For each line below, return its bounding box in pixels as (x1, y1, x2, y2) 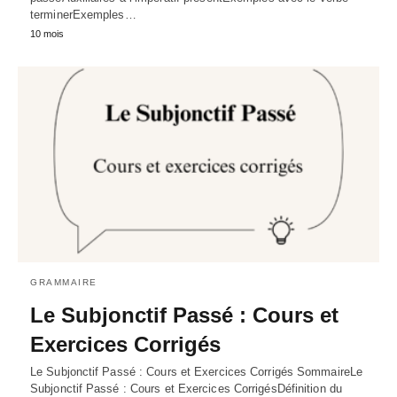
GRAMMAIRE (30, 277, 97, 288)
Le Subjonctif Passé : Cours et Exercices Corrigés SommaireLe (30, 365, 363, 379)
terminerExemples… (30, 7, 136, 21)
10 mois (30, 27, 64, 39)
